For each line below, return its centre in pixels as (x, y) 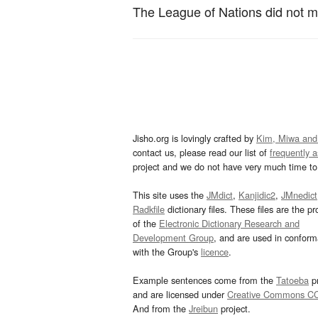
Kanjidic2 (257, 195)
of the (146, 224)
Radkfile (149, 209)
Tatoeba (292, 280)
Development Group (173, 238)
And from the (161, 309)
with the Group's (167, 252)
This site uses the (170, 195)
